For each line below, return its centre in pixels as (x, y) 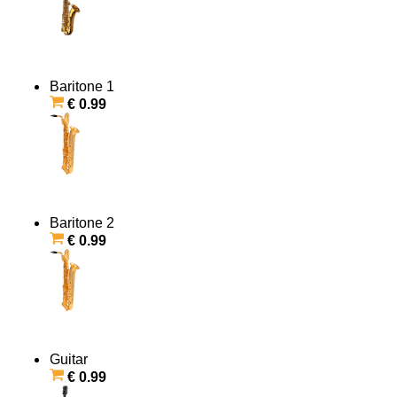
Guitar (69, 360)
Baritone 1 (82, 87)
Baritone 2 (82, 223)
